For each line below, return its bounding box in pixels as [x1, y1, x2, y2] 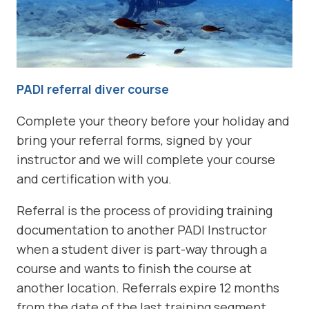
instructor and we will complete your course [17, 151, 275, 168]
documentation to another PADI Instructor [17, 221, 267, 239]
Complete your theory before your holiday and [17, 112, 290, 130]
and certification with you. [17, 170, 172, 188]
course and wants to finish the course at [17, 260, 252, 277]
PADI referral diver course [17, 81, 169, 98]
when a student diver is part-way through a [17, 241, 267, 258]
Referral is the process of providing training [17, 202, 272, 219]
